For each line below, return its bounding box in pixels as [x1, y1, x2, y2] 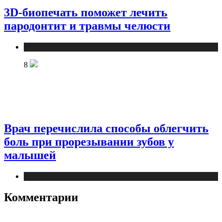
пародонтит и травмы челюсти [4, 19, 170, 32]
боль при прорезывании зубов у [4, 135, 174, 149]
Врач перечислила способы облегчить [4, 122, 209, 135]
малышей [4, 149, 56, 162]
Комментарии [4, 190, 78, 204]
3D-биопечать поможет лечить [4, 5, 167, 19]
